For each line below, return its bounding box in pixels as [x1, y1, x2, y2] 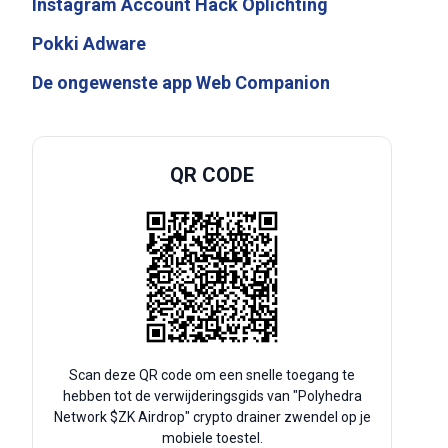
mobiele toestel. [161, 430, 263, 446]
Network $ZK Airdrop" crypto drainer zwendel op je [53, 409, 371, 425]
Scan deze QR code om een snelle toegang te [69, 367, 355, 383]
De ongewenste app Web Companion [32, 72, 330, 93]
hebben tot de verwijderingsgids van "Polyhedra [62, 388, 362, 404]
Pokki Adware [32, 33, 146, 54]
